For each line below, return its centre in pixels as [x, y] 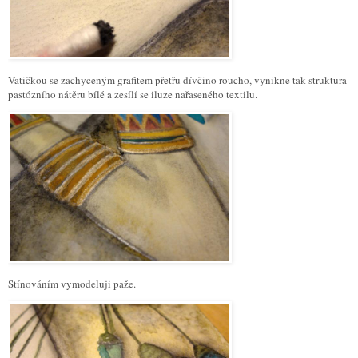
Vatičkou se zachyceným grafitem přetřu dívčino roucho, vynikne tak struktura [177, 80]
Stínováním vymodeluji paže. [72, 283]
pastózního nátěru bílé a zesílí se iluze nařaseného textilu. [133, 95]
